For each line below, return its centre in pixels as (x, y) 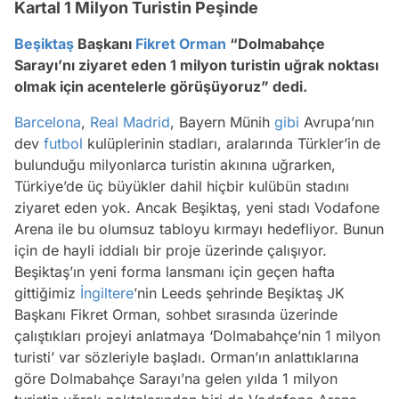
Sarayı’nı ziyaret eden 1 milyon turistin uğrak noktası (196, 65)
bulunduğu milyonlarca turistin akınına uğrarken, (175, 165)
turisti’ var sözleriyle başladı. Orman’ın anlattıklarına (187, 357)
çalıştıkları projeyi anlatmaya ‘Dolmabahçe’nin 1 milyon (197, 336)
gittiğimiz (47, 293)
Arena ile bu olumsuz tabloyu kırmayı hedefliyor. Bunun (199, 229)
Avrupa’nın (337, 122)
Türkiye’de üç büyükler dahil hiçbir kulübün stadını (182, 186)
